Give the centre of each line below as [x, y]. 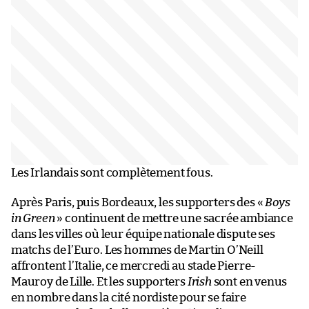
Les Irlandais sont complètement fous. [112, 173]
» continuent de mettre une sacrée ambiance [174, 219]
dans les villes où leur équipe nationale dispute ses [143, 235]
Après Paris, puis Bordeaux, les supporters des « [138, 203]
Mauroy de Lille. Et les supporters [99, 282]
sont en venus [249, 282]
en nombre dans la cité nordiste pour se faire [129, 298]
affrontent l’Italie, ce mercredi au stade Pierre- [134, 266]
